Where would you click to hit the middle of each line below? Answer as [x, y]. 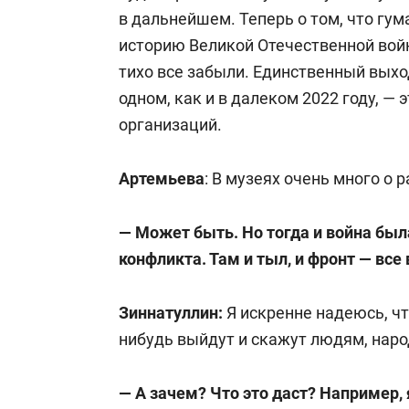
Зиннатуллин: [171, 312]
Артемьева [162, 178]
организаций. [170, 124]
